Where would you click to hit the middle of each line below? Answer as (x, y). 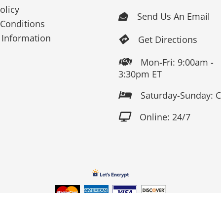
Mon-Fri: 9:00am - (177, 62)
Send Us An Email (173, 17)
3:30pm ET (140, 74)
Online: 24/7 (165, 117)
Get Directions (167, 39)
